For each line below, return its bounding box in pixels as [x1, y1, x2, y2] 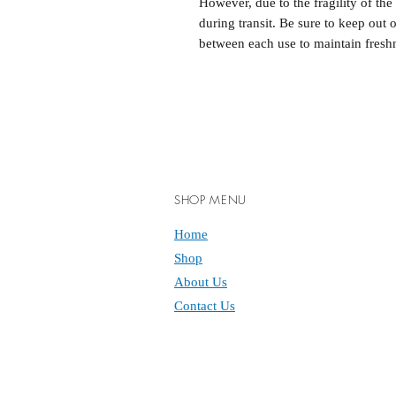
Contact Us [174, 299, 235, 314]
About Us [174, 275, 227, 290]
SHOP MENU [174, 192, 247, 209]
